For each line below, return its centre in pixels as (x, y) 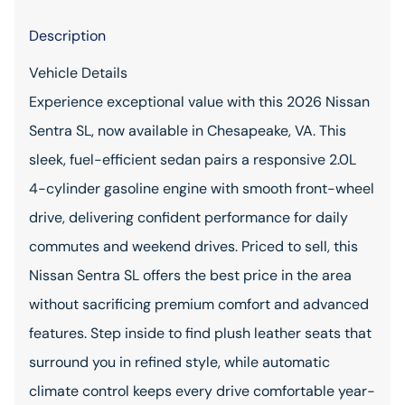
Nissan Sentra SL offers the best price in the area (190, 275)
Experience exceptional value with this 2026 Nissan (199, 102)
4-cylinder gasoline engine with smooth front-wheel (202, 188)
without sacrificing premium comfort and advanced (199, 304)
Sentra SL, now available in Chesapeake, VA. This (188, 131)
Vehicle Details (78, 73)
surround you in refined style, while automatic (179, 362)
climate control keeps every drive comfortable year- (202, 391)
